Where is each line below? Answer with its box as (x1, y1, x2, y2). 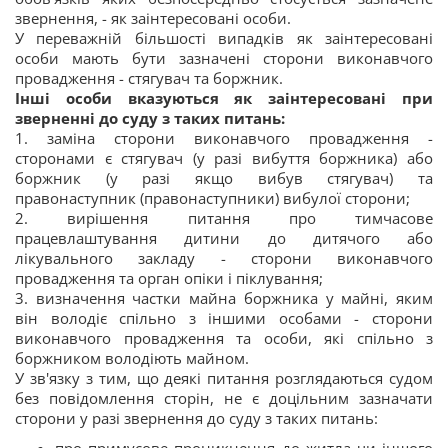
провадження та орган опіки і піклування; (15, 268, 323, 289)
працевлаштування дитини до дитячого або (15, 228, 433, 249)
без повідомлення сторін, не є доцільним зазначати (15, 388, 433, 409)
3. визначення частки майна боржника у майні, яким (15, 288, 433, 309)
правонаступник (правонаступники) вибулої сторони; (15, 188, 410, 209)
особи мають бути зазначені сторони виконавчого (15, 48, 433, 69)
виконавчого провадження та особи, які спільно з (15, 328, 433, 349)
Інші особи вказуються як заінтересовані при (15, 88, 433, 109)
